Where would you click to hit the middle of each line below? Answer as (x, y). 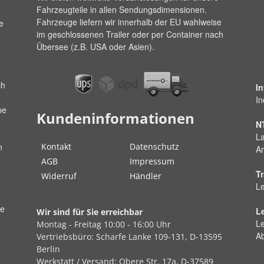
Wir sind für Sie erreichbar (90, 212)
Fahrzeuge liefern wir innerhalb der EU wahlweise (129, 22)
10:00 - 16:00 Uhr (137, 224)
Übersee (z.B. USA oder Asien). (95, 46)
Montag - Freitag (70, 224)
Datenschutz (154, 146)
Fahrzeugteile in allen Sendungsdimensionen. (122, 9)
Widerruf (59, 176)
